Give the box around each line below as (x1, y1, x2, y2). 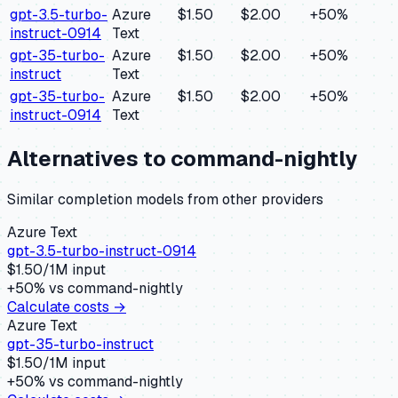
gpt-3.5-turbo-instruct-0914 (7, 242, 196, 261)
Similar (7, 190, 58, 210)
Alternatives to (7, 145, 171, 173)
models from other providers (132, 190, 323, 210)
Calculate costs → (7, 298, 126, 317)
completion (58, 190, 132, 210)
